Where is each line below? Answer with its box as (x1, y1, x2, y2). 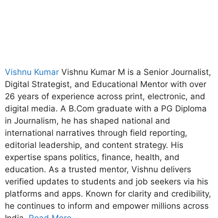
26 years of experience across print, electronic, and (5, 91, 205, 101)
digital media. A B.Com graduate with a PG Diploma (5, 103, 207, 113)
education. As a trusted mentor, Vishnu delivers (5, 164, 191, 174)
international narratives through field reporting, (5, 127, 187, 138)
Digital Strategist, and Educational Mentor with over (5, 79, 206, 89)
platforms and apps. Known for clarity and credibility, (5, 188, 211, 199)
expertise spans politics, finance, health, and (5, 152, 180, 162)
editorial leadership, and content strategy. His (5, 140, 183, 150)
